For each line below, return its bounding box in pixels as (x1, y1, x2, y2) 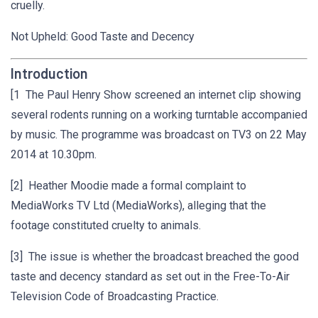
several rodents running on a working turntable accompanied (11, 108, 307, 121)
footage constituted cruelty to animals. (11, 219, 201, 232)
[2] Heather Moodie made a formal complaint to (11, 179, 246, 192)
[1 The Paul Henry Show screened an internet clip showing (11, 88, 301, 102)
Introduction (11, 65, 88, 82)
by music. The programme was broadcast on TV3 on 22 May (11, 128, 307, 141)
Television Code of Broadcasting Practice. (11, 290, 219, 303)
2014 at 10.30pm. (11, 148, 97, 161)
